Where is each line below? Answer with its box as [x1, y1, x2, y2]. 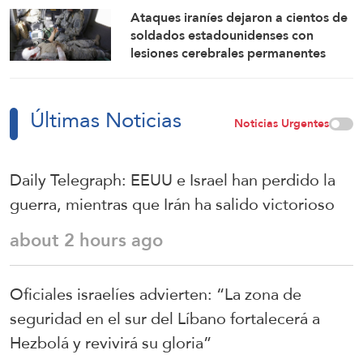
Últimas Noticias [30, 100, 181, 140]
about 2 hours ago [10, 224, 163, 258]
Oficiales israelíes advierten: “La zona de [10, 279, 301, 310]
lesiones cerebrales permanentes [130, 41, 327, 66]
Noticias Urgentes [234, 113, 329, 135]
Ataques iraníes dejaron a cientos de [130, 6, 348, 30]
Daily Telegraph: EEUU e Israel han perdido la [10, 164, 335, 196]
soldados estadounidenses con [130, 23, 314, 48]
